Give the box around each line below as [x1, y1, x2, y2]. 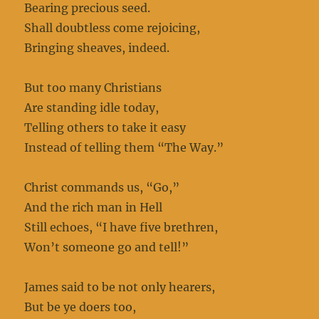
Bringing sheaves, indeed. [24, 41, 170, 56]
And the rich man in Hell [24, 200, 163, 215]
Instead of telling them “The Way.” [24, 140, 224, 155]
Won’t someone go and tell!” [24, 240, 189, 255]
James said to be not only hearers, [24, 280, 216, 295]
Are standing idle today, [24, 100, 159, 115]
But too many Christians [24, 80, 162, 95]
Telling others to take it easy [24, 120, 187, 135]
